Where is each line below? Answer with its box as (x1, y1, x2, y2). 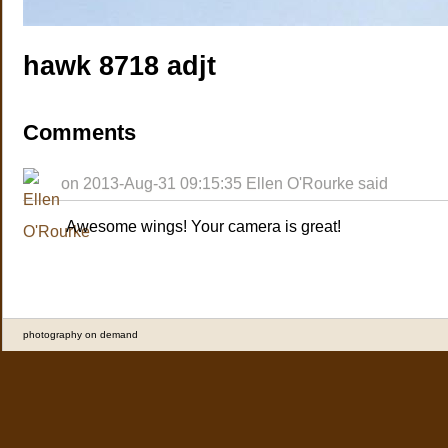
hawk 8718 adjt (23, 51, 216, 82)
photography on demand (23, 329, 138, 341)
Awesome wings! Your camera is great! (66, 217, 341, 235)
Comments (23, 120, 136, 146)
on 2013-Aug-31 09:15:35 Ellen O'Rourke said (61, 175, 389, 193)
